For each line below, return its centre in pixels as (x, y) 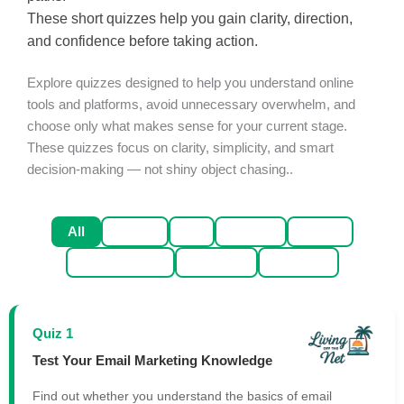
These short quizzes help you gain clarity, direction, (190, 18)
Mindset (216, 262)
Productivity (120, 262)
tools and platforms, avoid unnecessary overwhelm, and (191, 105)
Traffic (250, 232)
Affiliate (298, 262)
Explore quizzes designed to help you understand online (190, 83)
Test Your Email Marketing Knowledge (152, 360)
